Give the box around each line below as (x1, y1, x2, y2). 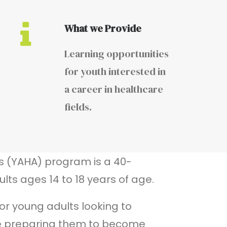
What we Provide (64, 21, 141, 35)
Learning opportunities (64, 47, 169, 61)
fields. (64, 100, 92, 114)
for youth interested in (64, 64, 166, 79)
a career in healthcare (64, 82, 163, 96)
